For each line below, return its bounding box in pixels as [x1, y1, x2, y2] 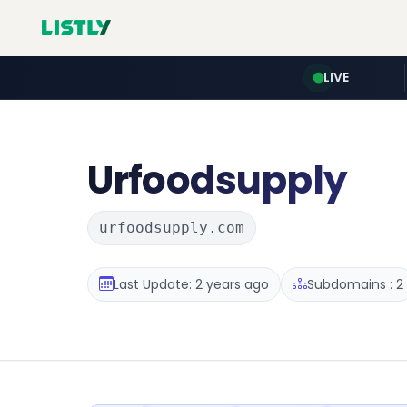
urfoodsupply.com [99, 219, 244, 236]
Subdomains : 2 [307, 274, 403, 293]
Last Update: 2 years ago [114, 274, 269, 293]
